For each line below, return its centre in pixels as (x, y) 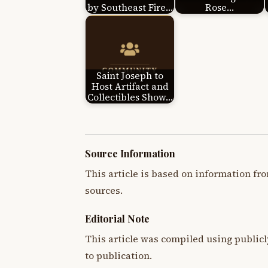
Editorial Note (117, 218)
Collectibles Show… (130, 97)
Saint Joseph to (130, 75)
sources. (104, 191)
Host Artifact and (130, 86)
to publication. (118, 255)
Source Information (130, 154)
